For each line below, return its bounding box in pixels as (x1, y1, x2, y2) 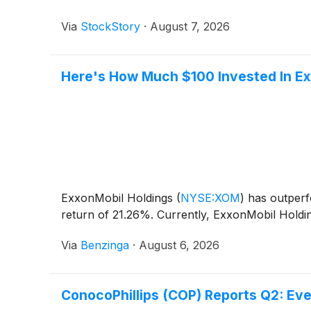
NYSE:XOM (180, 190, 240, 205)
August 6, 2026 (139, 237, 219, 252)
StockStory (81, 19, 140, 33)
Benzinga (81, 237, 129, 252)
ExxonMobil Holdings (61, 190, 176, 205)
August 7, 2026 (150, 19, 230, 33)
